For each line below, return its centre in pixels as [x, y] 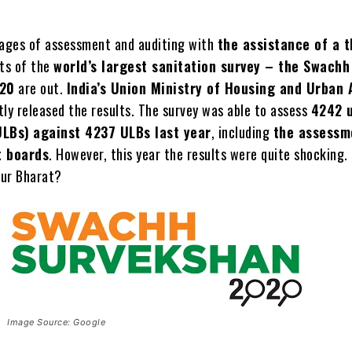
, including [242, 132]
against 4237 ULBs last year [122, 132]
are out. [40, 88]
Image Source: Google [57, 322]
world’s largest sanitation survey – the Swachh [202, 66]
